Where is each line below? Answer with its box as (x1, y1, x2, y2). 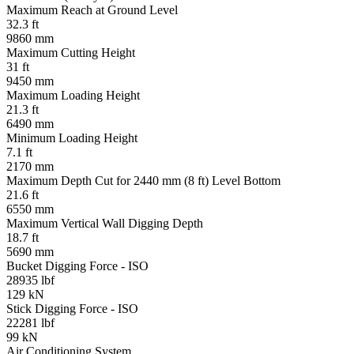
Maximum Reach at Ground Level (6, 3, 178, 17)
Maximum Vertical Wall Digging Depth (6, 217, 203, 231)
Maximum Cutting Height (6, 46, 135, 60)
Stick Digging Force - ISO (6, 302, 138, 316)
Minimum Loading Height (6, 131, 137, 145)
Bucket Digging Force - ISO (6, 259, 149, 273)
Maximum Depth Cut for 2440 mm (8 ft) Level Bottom (6, 174, 281, 188)
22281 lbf (6, 316, 55, 330)
